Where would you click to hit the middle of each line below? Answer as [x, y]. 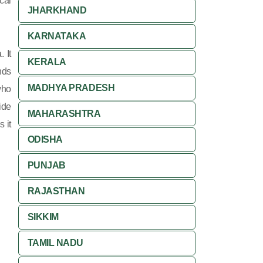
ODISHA [45, 139]
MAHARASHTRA [64, 114]
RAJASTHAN [56, 191]
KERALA [47, 62]
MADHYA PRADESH [71, 88]
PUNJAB [46, 165]
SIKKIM [43, 217]
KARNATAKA [57, 36]
